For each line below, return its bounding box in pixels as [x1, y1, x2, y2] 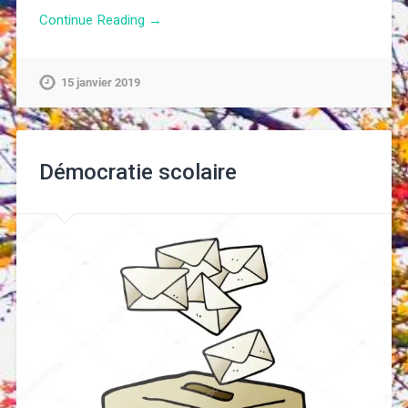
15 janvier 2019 [60, 76, 140, 90]
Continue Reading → [38, 11, 162, 28]
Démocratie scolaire [38, 159, 237, 186]
